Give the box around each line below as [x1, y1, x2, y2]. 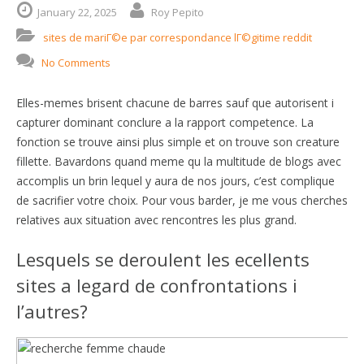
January [37, 4, 76, 19]
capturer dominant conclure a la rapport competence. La [16, 114, 314, 130]
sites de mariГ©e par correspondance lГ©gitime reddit [43, 29, 312, 45]
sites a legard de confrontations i [16, 272, 297, 297]
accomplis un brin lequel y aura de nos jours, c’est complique [16, 172, 335, 188]
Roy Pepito [151, 4, 204, 19]
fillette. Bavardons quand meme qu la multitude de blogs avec [16, 153, 341, 169]
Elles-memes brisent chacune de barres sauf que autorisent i [16, 94, 334, 110]
